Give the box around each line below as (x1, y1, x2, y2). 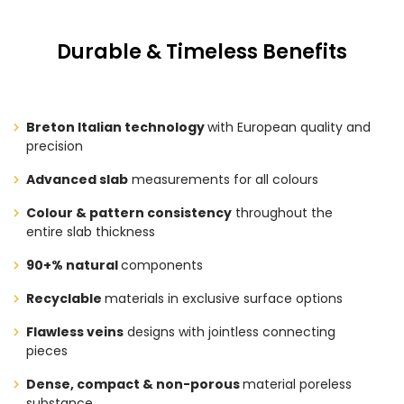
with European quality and (207, 118, 371, 136)
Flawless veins (26, 323, 124, 341)
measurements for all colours (128, 170, 318, 188)
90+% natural (26, 256, 121, 274)
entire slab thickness (26, 223, 155, 241)
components (121, 256, 203, 274)
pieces (26, 342, 68, 360)
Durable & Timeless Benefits (57, 38, 347, 66)
